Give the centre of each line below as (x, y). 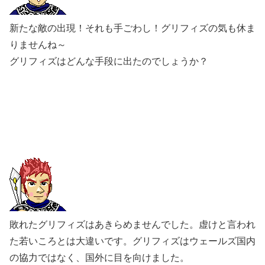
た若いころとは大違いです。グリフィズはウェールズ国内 (132, 241)
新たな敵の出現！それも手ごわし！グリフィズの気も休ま (132, 28)
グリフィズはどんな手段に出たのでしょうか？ (109, 62)
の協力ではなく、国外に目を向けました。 (99, 257)
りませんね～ (39, 45)
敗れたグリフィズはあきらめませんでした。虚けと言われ (132, 224)
